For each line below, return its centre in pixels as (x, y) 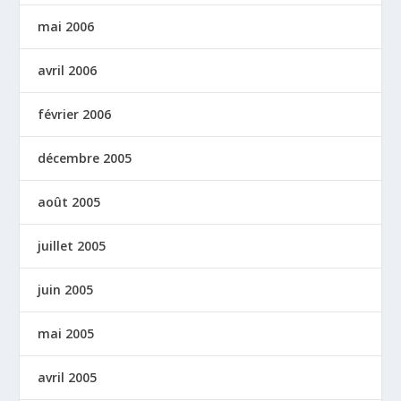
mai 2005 (66, 334)
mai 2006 (66, 27)
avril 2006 (68, 71)
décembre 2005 (85, 158)
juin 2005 (66, 290)
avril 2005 (68, 378)
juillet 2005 (72, 246)
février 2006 (75, 115)
